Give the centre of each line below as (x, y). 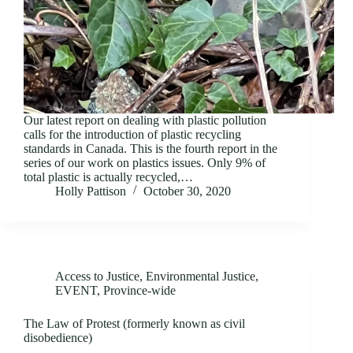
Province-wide (139, 291)
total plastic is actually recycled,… (108, 177)
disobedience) (58, 338)
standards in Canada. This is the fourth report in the (150, 149)
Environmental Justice (201, 277)
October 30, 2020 (187, 191)
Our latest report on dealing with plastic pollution (145, 121)
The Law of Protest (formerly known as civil (134, 324)
